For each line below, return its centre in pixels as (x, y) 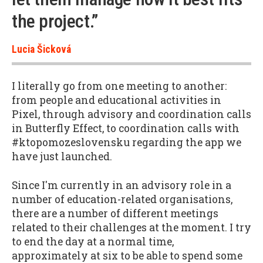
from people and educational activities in (117, 100)
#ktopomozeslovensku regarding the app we (127, 143)
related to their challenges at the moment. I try (131, 228)
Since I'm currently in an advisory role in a (122, 186)
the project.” (55, 21)
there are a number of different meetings (115, 214)
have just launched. (62, 157)
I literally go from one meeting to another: (119, 86)
